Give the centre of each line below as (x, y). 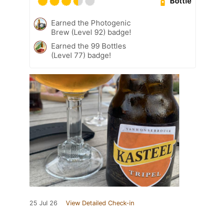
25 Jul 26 (43, 203)
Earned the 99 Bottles (89, 46)
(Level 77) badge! (81, 55)
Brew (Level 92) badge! (91, 32)
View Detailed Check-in (100, 203)
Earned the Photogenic (91, 23)
